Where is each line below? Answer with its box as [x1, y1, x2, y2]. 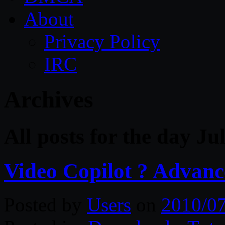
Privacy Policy [44, 31, 160, 52]
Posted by [4, 193, 87, 215]
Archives [4, 86, 93, 113]
